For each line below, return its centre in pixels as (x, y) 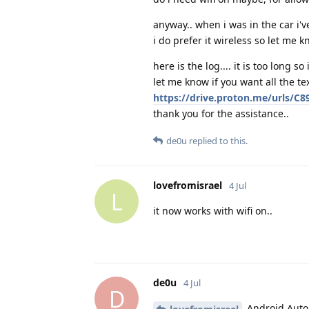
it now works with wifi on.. (213, 211)
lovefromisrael (188, 186)
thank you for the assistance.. (221, 114)
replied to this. (217, 141)
